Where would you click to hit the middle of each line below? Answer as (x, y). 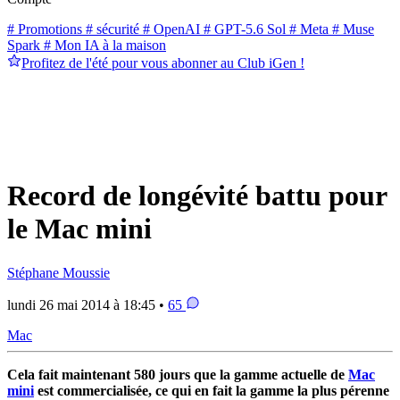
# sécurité (111, 29)
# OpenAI (170, 29)
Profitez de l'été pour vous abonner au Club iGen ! (163, 62)
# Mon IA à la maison (103, 45)
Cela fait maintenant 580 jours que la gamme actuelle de (178, 374)
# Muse (351, 29)
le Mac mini (79, 229)
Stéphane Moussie (58, 272)
